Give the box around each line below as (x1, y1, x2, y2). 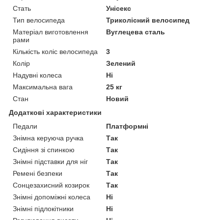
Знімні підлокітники (13, 204, 74, 213)
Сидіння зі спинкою (13, 145, 75, 154)
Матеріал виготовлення (13, 27, 88, 36)
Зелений (106, 59, 136, 67)
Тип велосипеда (13, 16, 65, 24)
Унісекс (106, 4, 132, 12)
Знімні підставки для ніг (13, 157, 88, 165)
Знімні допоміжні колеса (13, 192, 90, 201)
